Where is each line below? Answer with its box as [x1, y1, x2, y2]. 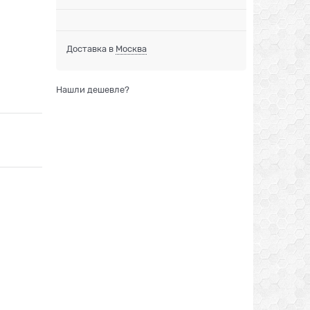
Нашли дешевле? [56, 84, 129, 95]
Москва [116, 44, 147, 55]
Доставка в [66, 44, 116, 55]
